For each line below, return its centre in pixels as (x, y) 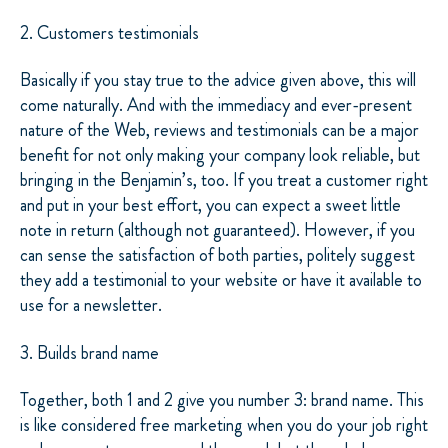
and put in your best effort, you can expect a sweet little (210, 205)
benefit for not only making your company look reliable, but (220, 155)
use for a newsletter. (91, 305)
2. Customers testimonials (109, 32)
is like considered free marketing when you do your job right (224, 425)
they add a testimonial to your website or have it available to (221, 280)
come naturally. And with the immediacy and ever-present (216, 105)
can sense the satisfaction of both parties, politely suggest (217, 255)
